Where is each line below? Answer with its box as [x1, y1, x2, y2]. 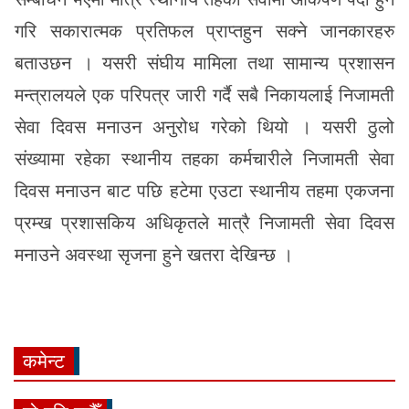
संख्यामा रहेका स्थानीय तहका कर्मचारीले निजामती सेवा [15, 149, 394, 169]
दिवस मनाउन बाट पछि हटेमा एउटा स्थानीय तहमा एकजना [15, 181, 394, 201]
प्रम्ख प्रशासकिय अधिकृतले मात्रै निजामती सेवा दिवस [15, 213, 394, 233]
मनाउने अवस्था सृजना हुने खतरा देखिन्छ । [15, 245, 293, 265]
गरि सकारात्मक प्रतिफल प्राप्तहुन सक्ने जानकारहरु [15, 21, 394, 41]
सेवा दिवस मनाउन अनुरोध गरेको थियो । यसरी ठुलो [15, 117, 394, 137]
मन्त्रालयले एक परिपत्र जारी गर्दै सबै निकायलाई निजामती [15, 85, 394, 105]
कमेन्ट [23, 351, 65, 372]
